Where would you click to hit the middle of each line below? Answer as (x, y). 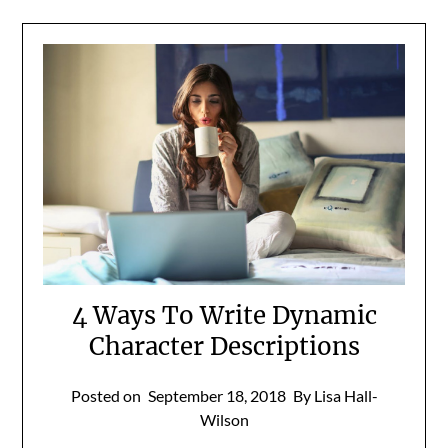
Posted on (107, 395)
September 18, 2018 (216, 395)
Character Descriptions (224, 346)
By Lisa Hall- (335, 395)
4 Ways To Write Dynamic (224, 315)
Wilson (224, 419)
